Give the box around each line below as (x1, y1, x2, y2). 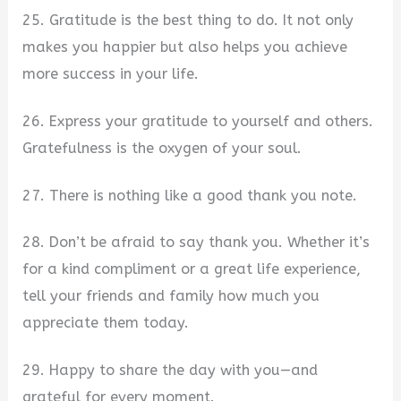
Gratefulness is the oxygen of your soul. (22, 140, 303, 157)
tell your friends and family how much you (22, 287, 320, 305)
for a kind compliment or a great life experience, (22, 260, 362, 278)
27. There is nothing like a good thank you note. (22, 186, 358, 204)
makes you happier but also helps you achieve (22, 38, 348, 56)
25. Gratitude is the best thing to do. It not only (22, 12, 354, 30)
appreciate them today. (22, 314, 190, 332)
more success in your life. (22, 65, 200, 83)
